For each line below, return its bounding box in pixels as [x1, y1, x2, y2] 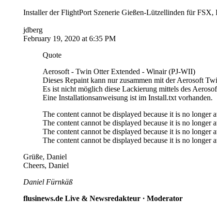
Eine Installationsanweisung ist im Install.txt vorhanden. [43, 93, 213, 102]
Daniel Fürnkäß [23, 178, 73, 186]
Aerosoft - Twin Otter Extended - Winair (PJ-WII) [43, 67, 195, 76]
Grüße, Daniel [23, 153, 67, 161]
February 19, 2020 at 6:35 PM [23, 34, 116, 43]
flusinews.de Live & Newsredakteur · [23, 194, 145, 203]
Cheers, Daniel [23, 161, 69, 170]
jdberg [23, 26, 43, 34]
